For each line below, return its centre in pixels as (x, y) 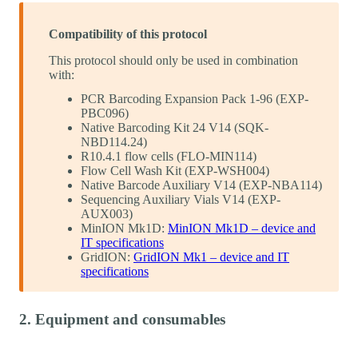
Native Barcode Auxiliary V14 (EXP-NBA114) (201, 185)
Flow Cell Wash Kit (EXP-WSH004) (175, 171)
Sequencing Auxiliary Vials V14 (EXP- (181, 200)
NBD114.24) (114, 142)
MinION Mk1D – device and (242, 229)
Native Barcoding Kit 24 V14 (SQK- (175, 128)
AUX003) (107, 214)
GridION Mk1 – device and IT (211, 257)
